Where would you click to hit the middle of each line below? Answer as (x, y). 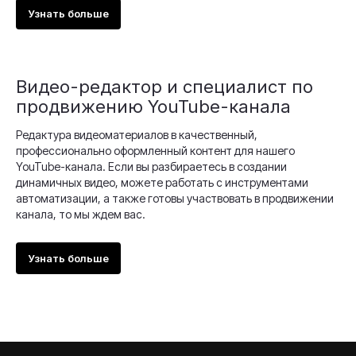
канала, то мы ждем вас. (81, 215)
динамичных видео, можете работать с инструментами (162, 183)
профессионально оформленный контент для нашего (155, 151)
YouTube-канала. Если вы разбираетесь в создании (151, 167)
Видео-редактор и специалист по (164, 87)
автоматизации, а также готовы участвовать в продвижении (175, 199)
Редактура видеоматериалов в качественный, (137, 135)
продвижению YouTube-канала (153, 107)
